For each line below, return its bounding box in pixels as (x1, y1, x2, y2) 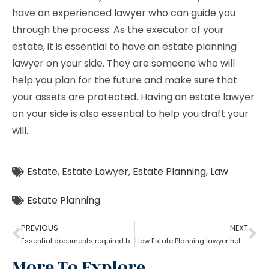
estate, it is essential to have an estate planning (12, 40, 237, 53)
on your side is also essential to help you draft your (12, 107, 249, 121)
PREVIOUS (21, 223, 58, 233)
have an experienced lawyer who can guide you (12, 6, 235, 20)
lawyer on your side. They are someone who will (12, 56, 235, 70)
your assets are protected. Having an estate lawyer (12, 90, 255, 104)
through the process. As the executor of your (12, 23, 224, 37)
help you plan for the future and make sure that (12, 73, 237, 87)
